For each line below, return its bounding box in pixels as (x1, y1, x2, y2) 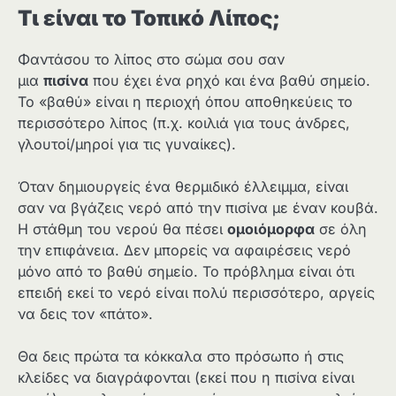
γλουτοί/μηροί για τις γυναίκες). (18, 135, 236, 154)
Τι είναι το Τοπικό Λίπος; (18, 5, 280, 32)
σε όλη (315, 220, 367, 239)
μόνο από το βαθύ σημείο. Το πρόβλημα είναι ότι (18, 263, 354, 281)
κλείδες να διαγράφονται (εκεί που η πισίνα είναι (18, 369, 354, 387)
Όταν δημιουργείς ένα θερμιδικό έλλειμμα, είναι (18, 178, 348, 196)
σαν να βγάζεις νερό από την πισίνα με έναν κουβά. (18, 199, 378, 217)
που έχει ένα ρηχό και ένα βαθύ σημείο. (88, 72, 370, 90)
